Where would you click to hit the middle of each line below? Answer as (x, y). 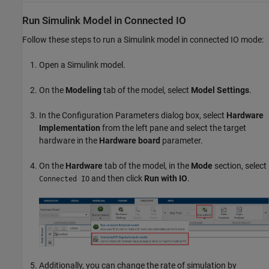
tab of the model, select (146, 90)
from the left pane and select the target (173, 128)
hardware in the (69, 140)
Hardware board (130, 140)
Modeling (83, 90)
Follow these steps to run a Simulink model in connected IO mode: (143, 39)
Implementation (70, 128)
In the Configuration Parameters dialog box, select (133, 115)
